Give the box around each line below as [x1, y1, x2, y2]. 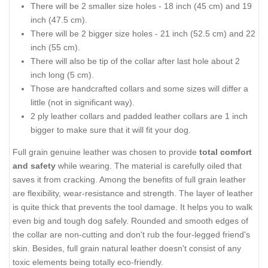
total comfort [199, 147, 252, 157]
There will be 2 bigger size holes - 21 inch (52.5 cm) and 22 [31, 29, 255, 39]
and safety [13, 160, 58, 170]
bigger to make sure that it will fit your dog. [31, 125, 191, 135]
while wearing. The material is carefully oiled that [58, 160, 242, 170]
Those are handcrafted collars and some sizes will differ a [31, 84, 248, 94]
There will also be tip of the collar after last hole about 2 [31, 56, 240, 66]
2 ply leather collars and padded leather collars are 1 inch [31, 111, 248, 121]
